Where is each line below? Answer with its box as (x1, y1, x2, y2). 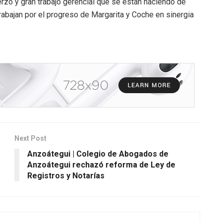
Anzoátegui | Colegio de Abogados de (27, 149, 168, 159)
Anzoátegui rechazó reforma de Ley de (27, 160, 175, 169)
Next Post (14, 134, 47, 142)
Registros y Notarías (27, 170, 105, 180)
